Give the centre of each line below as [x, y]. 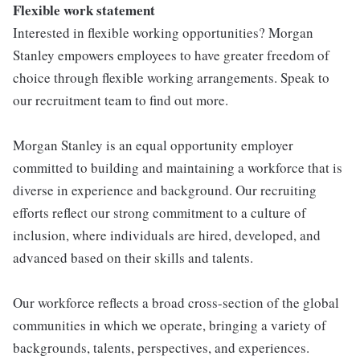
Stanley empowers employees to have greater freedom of [171, 55]
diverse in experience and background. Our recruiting [165, 190]
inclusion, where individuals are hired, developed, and [167, 235]
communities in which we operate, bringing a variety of [170, 325]
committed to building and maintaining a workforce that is [178, 168]
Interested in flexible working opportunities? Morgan [163, 33]
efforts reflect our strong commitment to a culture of [160, 213]
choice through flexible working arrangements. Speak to [171, 78]
